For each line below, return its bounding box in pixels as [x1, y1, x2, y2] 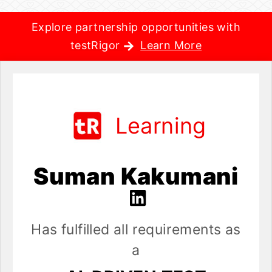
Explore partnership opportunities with [31, 21, 241, 33]
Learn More [140, 39, 202, 52]
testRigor [70, 39, 123, 52]
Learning [115, 112, 206, 139]
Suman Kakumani [33, 162, 239, 190]
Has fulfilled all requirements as [31, 221, 241, 239]
